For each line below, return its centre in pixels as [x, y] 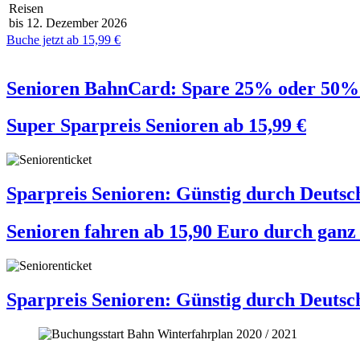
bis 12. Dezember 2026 [68, 22]
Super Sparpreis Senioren [115, 126]
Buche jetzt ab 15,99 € [63, 39]
